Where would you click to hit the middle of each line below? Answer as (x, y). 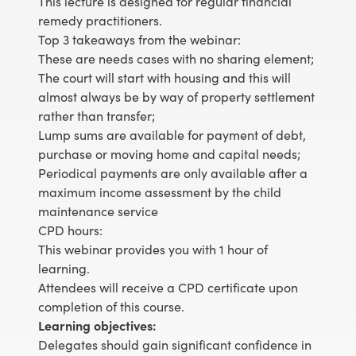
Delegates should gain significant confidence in (175, 344)
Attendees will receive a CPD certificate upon (168, 287)
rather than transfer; (97, 115)
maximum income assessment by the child (160, 192)
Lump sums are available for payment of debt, (172, 134)
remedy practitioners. (100, 20)
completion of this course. (111, 306)
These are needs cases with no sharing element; (176, 58)
